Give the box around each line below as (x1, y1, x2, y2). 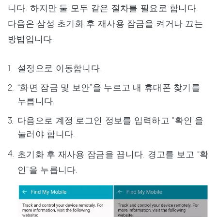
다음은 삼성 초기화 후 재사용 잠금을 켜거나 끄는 (8, 18, 203, 29)
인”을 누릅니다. (17, 164, 78, 175)
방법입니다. (8, 33, 54, 44)
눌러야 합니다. (17, 128, 76, 139)
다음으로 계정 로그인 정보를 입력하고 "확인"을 (17, 115, 204, 125)
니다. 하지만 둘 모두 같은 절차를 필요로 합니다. (8, 2, 199, 13)
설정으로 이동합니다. (17, 62, 102, 73)
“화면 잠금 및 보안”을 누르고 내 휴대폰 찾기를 (17, 82, 201, 93)
